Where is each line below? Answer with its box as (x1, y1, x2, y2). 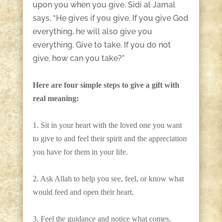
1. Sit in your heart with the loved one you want (32, 121, 182, 130)
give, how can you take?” (32, 54, 124, 63)
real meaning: (32, 94, 79, 103)
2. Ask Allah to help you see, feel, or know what (32, 174, 184, 183)
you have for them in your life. (32, 148, 128, 157)
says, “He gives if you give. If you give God (32, 13, 188, 23)
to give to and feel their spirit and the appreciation (32, 134, 187, 143)
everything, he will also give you (32, 27, 152, 37)
